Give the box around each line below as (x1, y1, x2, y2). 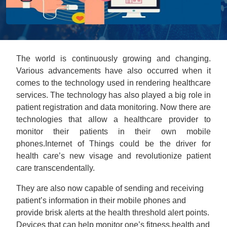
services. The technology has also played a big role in (16, 91, 211, 99)
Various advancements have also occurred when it (16, 66, 211, 75)
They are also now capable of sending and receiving (16, 184, 204, 193)
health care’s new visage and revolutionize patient (16, 152, 211, 160)
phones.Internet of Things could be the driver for (16, 139, 211, 148)
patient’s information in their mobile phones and (16, 196, 186, 205)
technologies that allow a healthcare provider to (16, 115, 211, 124)
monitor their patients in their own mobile (16, 127, 211, 136)
